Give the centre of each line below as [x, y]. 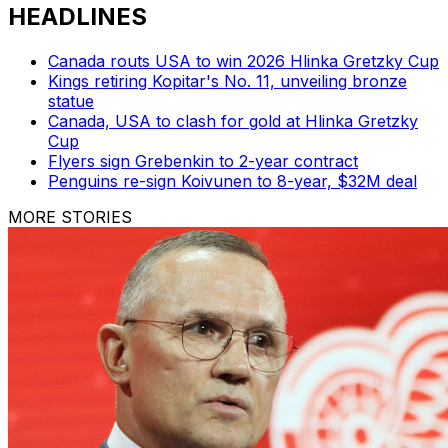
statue [71, 101]
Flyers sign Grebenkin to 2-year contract [203, 161]
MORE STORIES [70, 217]
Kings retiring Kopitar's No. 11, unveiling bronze [227, 81]
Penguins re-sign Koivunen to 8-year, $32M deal [232, 181]
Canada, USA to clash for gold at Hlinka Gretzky [233, 121]
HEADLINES [77, 17]
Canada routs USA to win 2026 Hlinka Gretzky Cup [243, 61]
